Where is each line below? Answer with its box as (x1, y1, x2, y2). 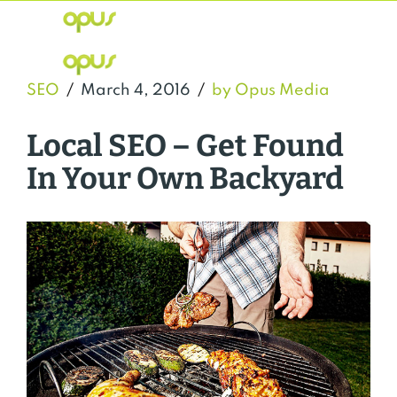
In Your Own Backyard (27, 160, 344, 197)
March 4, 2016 (81, 82, 191, 98)
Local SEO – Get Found (27, 128, 344, 164)
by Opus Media (212, 82, 330, 98)
